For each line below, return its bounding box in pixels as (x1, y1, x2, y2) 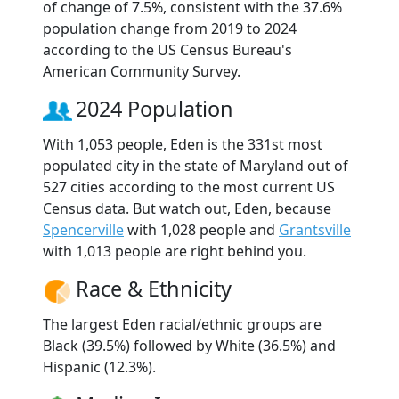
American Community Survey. (43, 61, 240, 81)
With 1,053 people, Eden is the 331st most (43, 134, 322, 154)
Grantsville (279, 219, 351, 240)
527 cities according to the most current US (43, 176, 335, 197)
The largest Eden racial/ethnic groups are (43, 313, 322, 334)
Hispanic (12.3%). (43, 356, 156, 377)
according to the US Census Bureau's (43, 39, 292, 60)
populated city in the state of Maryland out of (43, 155, 348, 175)
